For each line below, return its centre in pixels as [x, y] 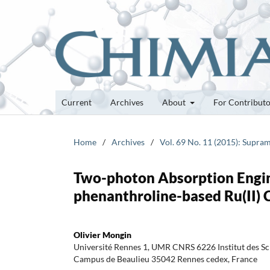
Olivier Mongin [102, 234]
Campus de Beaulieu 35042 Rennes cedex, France [165, 259]
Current [77, 102]
